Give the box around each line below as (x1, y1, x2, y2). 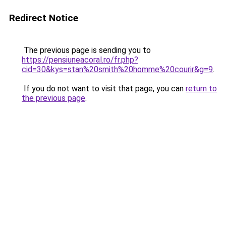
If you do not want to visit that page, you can (22, 84, 186, 93)
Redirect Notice (9, 12, 78, 24)
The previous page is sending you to (22, 45, 151, 55)
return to (186, 84, 217, 93)
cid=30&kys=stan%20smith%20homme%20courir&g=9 (22, 65, 213, 74)
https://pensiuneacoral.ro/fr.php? (22, 55, 138, 65)
